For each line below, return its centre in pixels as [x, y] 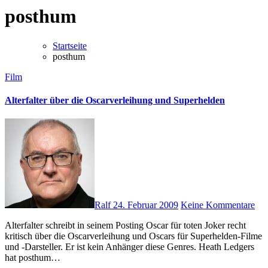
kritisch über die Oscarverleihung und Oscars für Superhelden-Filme [133, 236]
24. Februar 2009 [146, 205]
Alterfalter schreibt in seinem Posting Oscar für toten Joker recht [8, 226]
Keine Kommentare [218, 205]
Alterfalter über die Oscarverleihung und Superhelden [115, 100]
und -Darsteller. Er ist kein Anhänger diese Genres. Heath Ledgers [130, 247]
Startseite [70, 45]
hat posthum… [33, 258]
